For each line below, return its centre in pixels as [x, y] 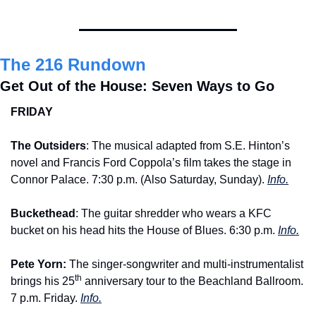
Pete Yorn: [38, 265]
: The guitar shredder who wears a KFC [174, 214]
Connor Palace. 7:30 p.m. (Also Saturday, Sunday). [139, 180]
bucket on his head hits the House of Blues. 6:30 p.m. [144, 231]
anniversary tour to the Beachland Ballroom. [193, 281]
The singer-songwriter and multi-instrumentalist [185, 265]
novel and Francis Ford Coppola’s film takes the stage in [151, 163]
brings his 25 [43, 281]
